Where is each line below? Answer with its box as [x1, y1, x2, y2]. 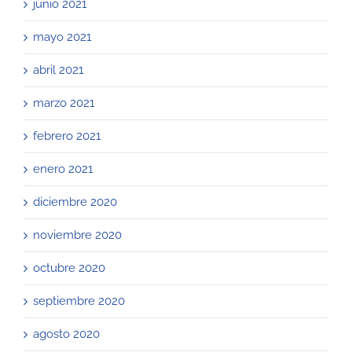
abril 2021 [33, 62, 83, 77]
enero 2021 [33, 161, 93, 176]
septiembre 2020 [33, 293, 125, 308]
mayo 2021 [33, 29, 91, 44]
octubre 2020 [33, 260, 105, 275]
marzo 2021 [33, 95, 94, 110]
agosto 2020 [33, 326, 100, 341]
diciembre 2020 [33, 194, 117, 209]
